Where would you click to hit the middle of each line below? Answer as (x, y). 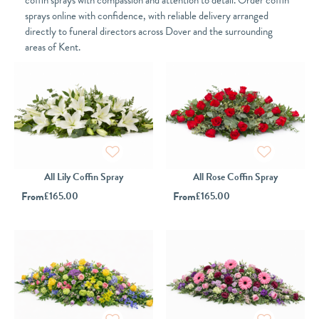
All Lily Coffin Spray (84, 177)
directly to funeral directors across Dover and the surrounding (149, 32)
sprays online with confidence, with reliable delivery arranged (147, 16)
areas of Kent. (53, 47)
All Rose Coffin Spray (235, 177)
